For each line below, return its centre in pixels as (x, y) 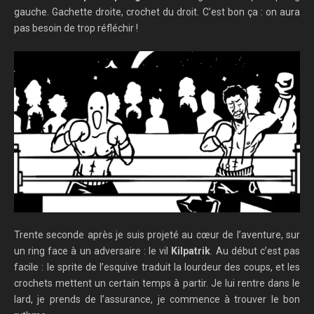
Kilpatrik (191, 251)
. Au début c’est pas (255, 251)
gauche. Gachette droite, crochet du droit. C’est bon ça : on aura (157, 12)
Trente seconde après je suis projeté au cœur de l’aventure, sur (157, 235)
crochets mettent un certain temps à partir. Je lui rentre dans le (157, 284)
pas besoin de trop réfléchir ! (76, 28)
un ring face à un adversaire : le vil (93, 251)
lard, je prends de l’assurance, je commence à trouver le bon (157, 300)
